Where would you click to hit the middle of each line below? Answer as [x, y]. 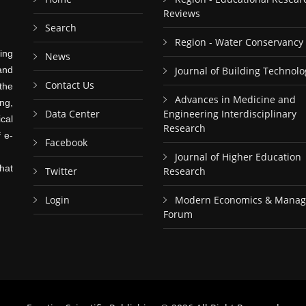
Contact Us [70, 85]
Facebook [66, 142]
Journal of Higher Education [238, 157]
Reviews [182, 13]
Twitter [61, 171]
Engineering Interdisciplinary [230, 114]
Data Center [72, 114]
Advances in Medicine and [235, 99]
